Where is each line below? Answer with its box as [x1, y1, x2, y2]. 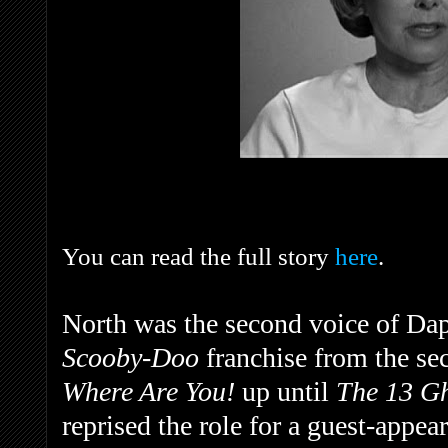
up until [242, 375, 336, 407]
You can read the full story [62, 242, 335, 270]
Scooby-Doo [62, 341, 206, 373]
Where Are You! [62, 375, 242, 407]
